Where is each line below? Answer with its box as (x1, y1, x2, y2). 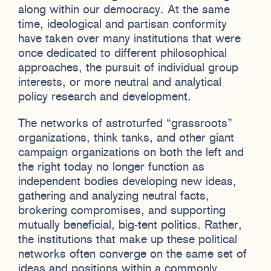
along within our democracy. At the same (18, 4, 230, 16)
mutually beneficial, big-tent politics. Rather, (18, 219, 242, 232)
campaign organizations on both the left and (18, 146, 244, 159)
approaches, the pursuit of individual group (18, 62, 238, 74)
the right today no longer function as (18, 161, 204, 174)
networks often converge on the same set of (18, 248, 247, 261)
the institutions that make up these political (18, 233, 237, 246)
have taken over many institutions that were (18, 33, 241, 45)
